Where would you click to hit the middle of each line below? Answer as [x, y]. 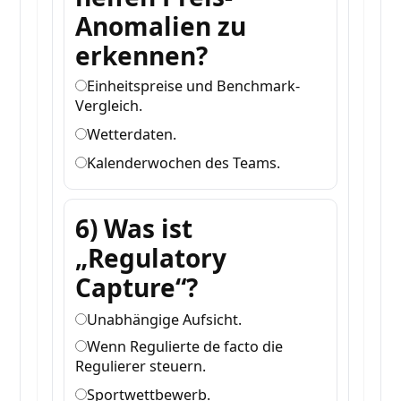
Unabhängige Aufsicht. [165, 320]
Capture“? [137, 288]
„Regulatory [151, 258]
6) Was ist [134, 229]
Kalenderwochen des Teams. [184, 163]
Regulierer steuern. [141, 367]
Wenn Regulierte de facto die [185, 347]
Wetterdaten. [132, 135]
